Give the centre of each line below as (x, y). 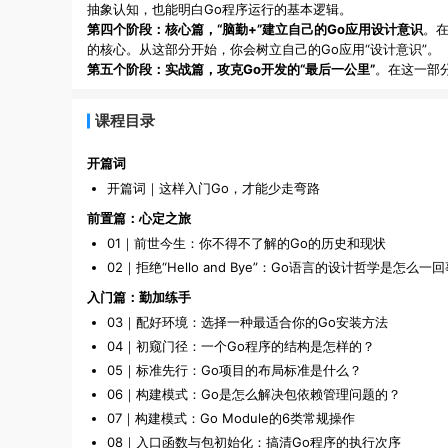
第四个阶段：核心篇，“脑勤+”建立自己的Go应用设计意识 (255, 29)
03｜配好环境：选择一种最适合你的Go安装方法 (247, 322)
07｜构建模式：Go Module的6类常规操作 (231, 418)
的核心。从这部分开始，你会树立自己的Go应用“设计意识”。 (263, 49)
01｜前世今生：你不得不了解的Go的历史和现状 (246, 243)
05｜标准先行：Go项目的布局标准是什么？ (234, 370)
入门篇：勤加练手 (139, 297)
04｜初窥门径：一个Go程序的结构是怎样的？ (241, 346)
